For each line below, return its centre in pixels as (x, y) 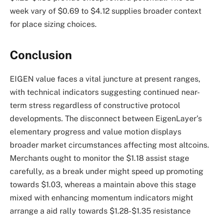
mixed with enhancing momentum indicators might (101, 198)
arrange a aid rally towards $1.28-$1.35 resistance (100, 211)
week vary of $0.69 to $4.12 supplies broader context (106, 11)
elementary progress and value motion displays (96, 132)
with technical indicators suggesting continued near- (105, 92)
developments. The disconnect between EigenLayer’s (106, 119)
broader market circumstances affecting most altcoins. (109, 145)
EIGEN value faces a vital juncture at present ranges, (105, 79)
